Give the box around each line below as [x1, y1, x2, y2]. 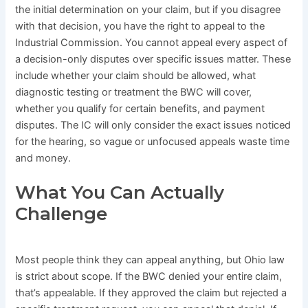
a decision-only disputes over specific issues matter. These [15, 52, 291, 65]
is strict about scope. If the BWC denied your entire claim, [15, 269, 283, 283]
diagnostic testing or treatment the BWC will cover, [15, 85, 252, 98]
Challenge [15, 202, 108, 225]
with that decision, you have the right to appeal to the [15, 19, 265, 32]
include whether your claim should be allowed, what [15, 69, 256, 82]
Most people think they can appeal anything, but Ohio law [15, 253, 285, 266]
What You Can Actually [15, 181, 225, 203]
